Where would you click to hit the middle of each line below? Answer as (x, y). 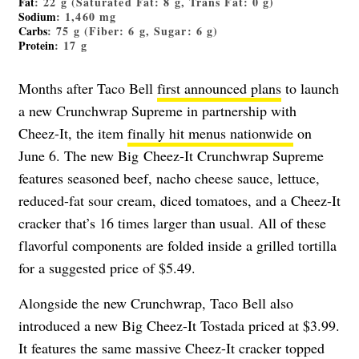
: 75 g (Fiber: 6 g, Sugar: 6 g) (133, 30)
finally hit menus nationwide (210, 133)
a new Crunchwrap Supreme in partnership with (157, 110)
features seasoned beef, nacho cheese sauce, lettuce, (169, 177)
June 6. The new (68, 155)
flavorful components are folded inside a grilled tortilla (177, 245)
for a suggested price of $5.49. (107, 267)
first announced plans (219, 88)
